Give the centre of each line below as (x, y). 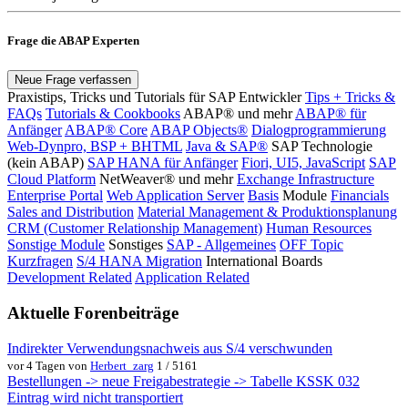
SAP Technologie (322, 147)
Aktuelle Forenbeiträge (93, 313)
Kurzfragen (40, 261)
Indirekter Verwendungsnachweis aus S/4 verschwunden (170, 348)
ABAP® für (331, 114)
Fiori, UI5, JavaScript (303, 163)
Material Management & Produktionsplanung (267, 212)
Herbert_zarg (122, 365)
